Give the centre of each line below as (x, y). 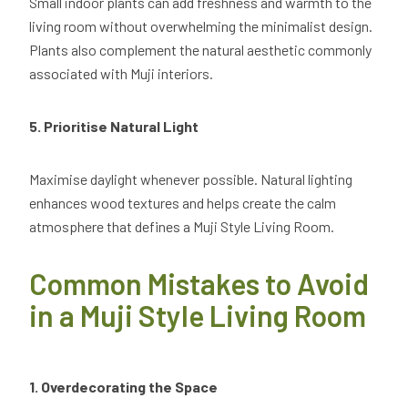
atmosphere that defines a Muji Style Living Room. (183, 227)
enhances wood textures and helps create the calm (183, 203)
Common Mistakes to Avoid (199, 284)
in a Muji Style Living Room (200, 316)
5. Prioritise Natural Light (114, 127)
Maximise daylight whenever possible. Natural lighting (191, 179)
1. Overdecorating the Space (123, 387)
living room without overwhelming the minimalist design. (201, 26)
